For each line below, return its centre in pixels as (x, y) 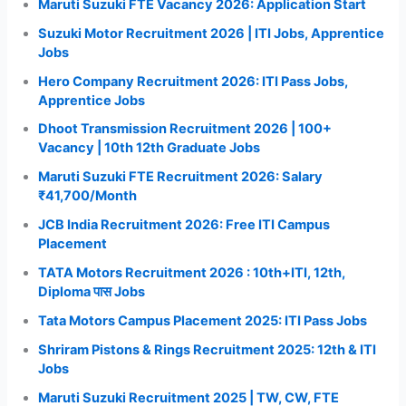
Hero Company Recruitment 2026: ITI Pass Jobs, (193, 81)
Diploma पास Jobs (92, 292)
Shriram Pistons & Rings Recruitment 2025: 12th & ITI (208, 350)
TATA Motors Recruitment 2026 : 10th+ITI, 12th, (192, 273)
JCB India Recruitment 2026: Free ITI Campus (184, 225)
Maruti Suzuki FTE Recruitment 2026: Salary (181, 177)
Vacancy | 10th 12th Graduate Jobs (150, 148)
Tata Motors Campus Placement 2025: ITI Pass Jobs (203, 321)
